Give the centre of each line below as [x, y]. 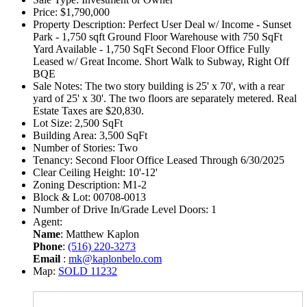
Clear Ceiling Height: [79, 173]
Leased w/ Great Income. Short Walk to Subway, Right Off [161, 62]
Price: [45, 12]
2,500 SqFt [97, 123]
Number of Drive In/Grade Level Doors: [121, 210]
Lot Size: [52, 123]
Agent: [48, 222]
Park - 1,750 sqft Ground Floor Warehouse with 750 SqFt [158, 37]
